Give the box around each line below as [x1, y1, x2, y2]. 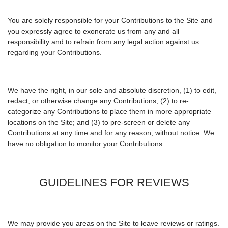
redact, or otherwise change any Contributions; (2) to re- [8, 97, 189, 105]
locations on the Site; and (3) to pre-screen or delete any [8, 118, 190, 127]
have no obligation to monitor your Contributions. [8, 139, 164, 148]
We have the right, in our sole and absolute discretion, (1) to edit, [8, 86, 216, 95]
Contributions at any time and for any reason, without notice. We [8, 129, 214, 137]
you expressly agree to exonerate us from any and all [8, 27, 179, 36]
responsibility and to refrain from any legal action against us [8, 38, 199, 46]
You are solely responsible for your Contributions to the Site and [8, 16, 213, 25]
